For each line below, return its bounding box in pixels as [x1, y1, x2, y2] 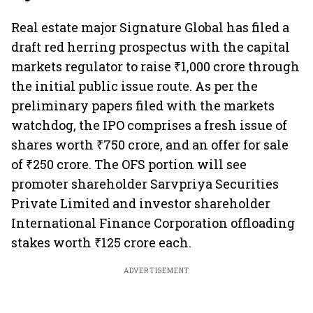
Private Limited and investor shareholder [11, 195, 270, 212]
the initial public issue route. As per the [11, 78, 258, 94]
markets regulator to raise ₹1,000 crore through [11, 58, 300, 75]
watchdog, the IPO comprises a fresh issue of [11, 117, 287, 133]
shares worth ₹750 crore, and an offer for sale [11, 136, 289, 153]
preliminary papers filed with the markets [11, 97, 275, 114]
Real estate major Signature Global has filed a [11, 19, 289, 36]
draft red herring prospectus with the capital [11, 38, 290, 55]
